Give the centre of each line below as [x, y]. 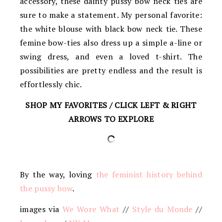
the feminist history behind [149, 174]
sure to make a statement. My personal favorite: [111, 15]
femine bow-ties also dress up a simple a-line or [111, 42]
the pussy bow [46, 188]
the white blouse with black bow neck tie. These [111, 28]
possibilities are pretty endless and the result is [111, 70]
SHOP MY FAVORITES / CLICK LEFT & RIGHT [111, 105]
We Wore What [91, 209]
